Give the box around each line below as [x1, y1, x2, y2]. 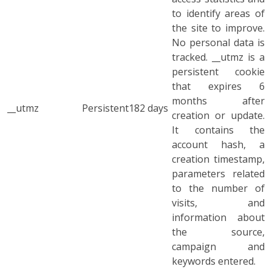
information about [172, 211, 265, 224]
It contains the [172, 123, 265, 137]
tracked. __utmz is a [172, 50, 265, 64]
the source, [172, 225, 265, 239]
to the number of [172, 182, 265, 195]
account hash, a [172, 138, 265, 151]
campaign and [172, 240, 265, 253]
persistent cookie [172, 65, 265, 78]
